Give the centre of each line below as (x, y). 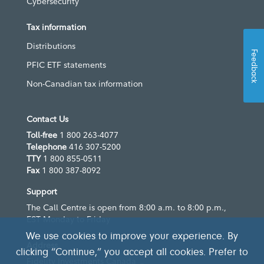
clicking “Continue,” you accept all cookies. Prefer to (132, 253)
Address (42, 245)
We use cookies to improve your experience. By (132, 237)
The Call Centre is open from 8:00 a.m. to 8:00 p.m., (126, 208)
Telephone (47, 147)
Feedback (254, 66)
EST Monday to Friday (68, 220)
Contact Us (47, 119)
